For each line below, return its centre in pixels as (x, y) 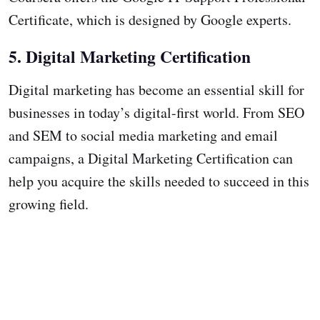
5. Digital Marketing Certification (130, 56)
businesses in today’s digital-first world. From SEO (156, 112)
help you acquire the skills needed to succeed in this (159, 181)
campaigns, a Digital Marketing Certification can (151, 158)
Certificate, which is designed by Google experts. (152, 19)
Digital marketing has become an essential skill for (156, 89)
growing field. (49, 204)
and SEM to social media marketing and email (143, 135)
